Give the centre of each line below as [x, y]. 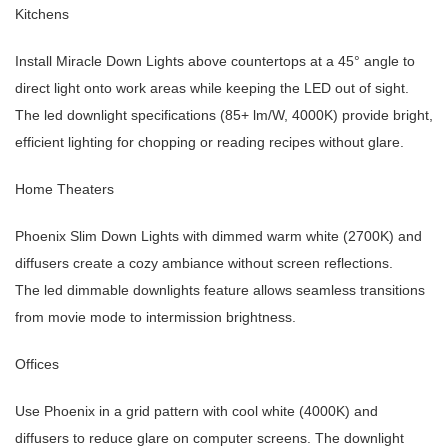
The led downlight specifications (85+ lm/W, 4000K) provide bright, [224, 115]
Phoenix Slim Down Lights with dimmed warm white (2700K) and [218, 236]
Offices [37, 364]
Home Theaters [64, 189]
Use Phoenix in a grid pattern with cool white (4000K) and [196, 411]
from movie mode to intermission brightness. [155, 317]
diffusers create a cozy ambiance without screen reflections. [204, 263]
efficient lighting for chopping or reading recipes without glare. [209, 142]
